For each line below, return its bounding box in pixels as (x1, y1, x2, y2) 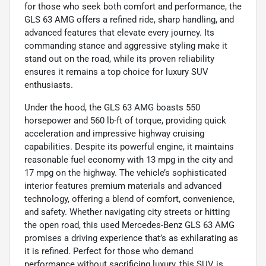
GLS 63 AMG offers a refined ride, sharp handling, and (24, 14, 234, 25)
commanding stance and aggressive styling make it (24, 40, 227, 51)
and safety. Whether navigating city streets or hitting (24, 206, 230, 217)
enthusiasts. (24, 79, 73, 90)
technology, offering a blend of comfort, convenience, (24, 193, 235, 204)
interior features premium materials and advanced (24, 180, 221, 191)
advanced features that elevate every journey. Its (24, 27, 214, 38)
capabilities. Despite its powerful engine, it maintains (24, 141, 234, 152)
